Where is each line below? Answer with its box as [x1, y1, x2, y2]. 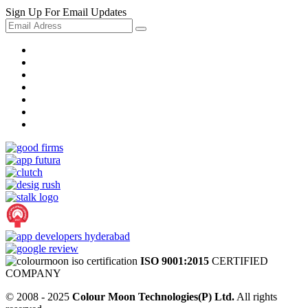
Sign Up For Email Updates [5, 6, 126, 19]
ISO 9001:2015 [140, 255, 209, 267]
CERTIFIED [209, 255, 268, 267]
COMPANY [5, 267, 61, 280]
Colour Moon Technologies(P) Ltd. [72, 291, 234, 303]
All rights [234, 291, 277, 303]
